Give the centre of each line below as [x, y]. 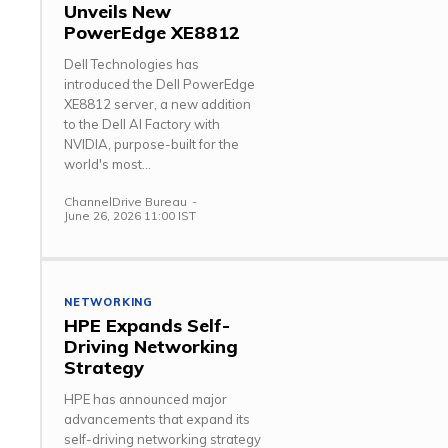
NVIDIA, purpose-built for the [151, 144]
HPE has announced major [145, 398]
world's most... [107, 164]
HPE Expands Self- [147, 325]
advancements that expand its [157, 418]
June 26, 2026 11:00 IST [130, 216]
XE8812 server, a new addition [157, 104]
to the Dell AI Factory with [142, 124]
